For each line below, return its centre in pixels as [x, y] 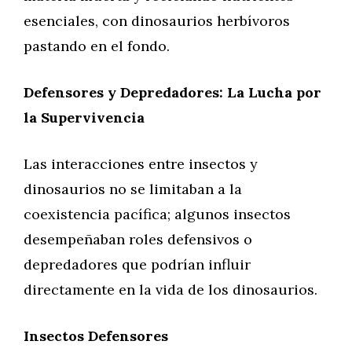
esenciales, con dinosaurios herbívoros [157, 21]
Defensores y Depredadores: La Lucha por [172, 92]
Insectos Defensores [96, 336]
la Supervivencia [84, 117]
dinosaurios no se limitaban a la [133, 189]
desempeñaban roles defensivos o [138, 239]
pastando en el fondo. [97, 46]
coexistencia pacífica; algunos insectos [157, 214]
